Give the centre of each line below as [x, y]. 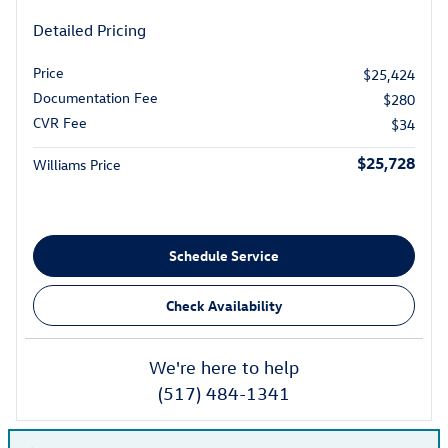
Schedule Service [224, 256]
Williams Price [77, 165]
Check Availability [224, 305]
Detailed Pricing [89, 30]
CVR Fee [60, 123]
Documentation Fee [95, 98]
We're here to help [224, 368]
